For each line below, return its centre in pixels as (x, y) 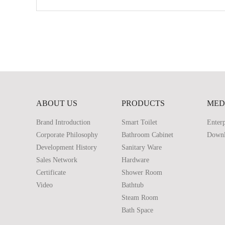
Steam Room (140, 198)
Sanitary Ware (142, 147)
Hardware (135, 160)
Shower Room (142, 173)
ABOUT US (57, 103)
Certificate (51, 173)
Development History (67, 147)
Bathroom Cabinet (147, 135)
